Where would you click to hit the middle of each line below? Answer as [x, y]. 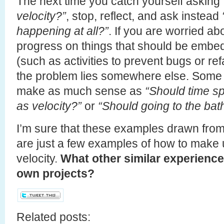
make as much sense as [81, 91]
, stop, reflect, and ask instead [144, 16]
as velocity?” [50, 106]
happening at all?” [62, 31]
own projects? [55, 173]
